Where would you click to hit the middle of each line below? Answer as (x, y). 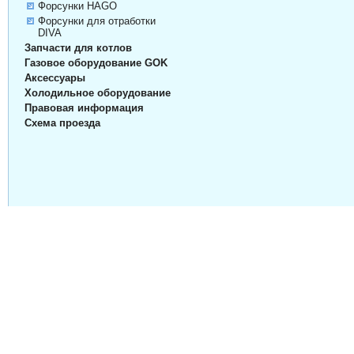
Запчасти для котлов (78, 48)
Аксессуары (55, 78)
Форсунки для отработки (96, 21)
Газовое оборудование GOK (96, 63)
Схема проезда (62, 123)
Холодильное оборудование (97, 93)
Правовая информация (84, 108)
